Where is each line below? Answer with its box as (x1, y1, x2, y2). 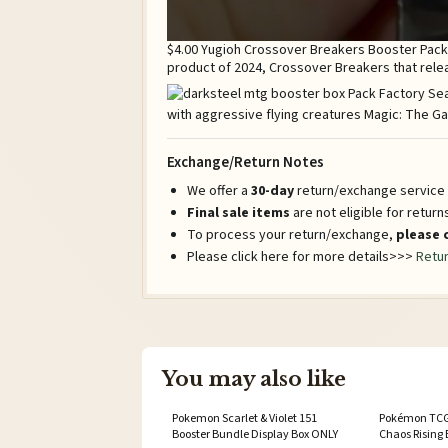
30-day (251, 180, 297, 201)
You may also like (162, 366, 346, 391)
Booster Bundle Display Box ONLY (172, 425, 338, 443)
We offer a (187, 180, 251, 201)
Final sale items (187, 202, 290, 223)
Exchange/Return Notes (167, 151, 324, 173)
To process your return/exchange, (187, 224, 396, 245)
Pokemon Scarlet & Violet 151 (172, 409, 317, 427)
